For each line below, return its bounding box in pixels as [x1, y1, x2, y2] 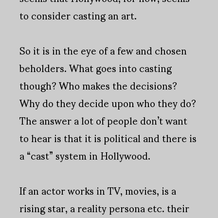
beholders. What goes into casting [19, 54, 172, 82]
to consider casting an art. [19, 1, 137, 30]
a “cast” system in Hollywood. [19, 141, 150, 170]
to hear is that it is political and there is [19, 124, 197, 152]
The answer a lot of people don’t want [19, 106, 187, 135]
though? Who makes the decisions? [19, 71, 177, 100]
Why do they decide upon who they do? [19, 89, 196, 117]
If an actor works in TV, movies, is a [19, 176, 176, 205]
